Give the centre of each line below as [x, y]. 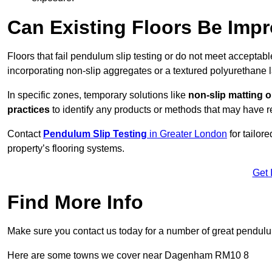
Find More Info [75, 202]
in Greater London [187, 134]
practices [29, 110]
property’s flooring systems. [66, 149]
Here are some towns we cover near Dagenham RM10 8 [128, 256]
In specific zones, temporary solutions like [98, 95]
